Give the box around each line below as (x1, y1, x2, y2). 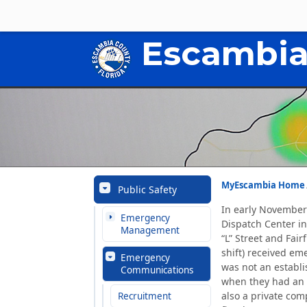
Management (121, 224, 180, 236)
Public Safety (118, 183, 177, 196)
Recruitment (118, 290, 171, 302)
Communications (121, 264, 193, 276)
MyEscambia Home (221, 179, 305, 191)
